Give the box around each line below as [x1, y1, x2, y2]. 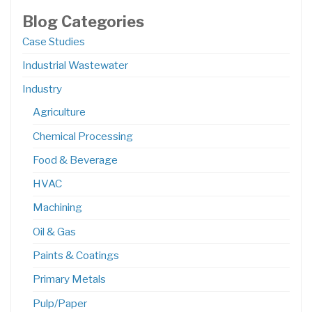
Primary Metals [32, 272, 106, 286]
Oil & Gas [32, 224, 76, 238]
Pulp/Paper [32, 296, 87, 310]
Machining [32, 201, 82, 214]
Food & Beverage [32, 153, 118, 166]
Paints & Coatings [32, 249, 119, 263]
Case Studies [22, 34, 85, 48]
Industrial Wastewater [22, 58, 128, 72]
